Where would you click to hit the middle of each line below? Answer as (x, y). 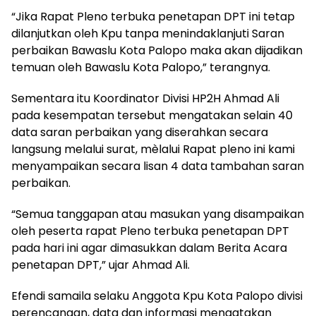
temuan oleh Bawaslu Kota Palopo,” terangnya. (141, 67)
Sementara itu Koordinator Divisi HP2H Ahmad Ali (145, 98)
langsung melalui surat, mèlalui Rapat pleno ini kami (153, 149)
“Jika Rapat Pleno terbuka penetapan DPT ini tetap (153, 16)
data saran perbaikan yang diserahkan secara (140, 132)
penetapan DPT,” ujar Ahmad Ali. (101, 265)
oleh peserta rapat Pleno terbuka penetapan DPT (150, 231)
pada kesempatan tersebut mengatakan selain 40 (152, 115)
